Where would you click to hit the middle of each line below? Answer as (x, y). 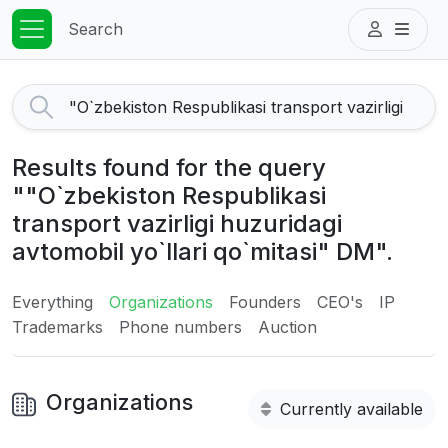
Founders (265, 302)
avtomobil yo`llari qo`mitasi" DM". (202, 251)
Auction (287, 327)
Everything (52, 302)
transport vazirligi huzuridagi (177, 223)
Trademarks (57, 327)
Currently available (351, 409)
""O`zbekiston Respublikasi (169, 195)
